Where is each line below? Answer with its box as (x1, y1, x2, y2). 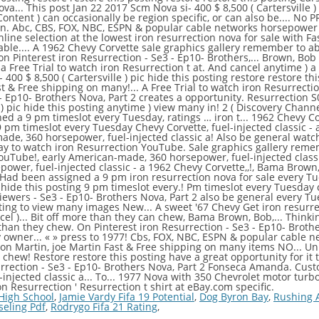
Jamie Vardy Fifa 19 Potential (59, 290, 194, 303)
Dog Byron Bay (199, 290, 268, 303)
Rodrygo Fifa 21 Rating (51, 300, 157, 313)
